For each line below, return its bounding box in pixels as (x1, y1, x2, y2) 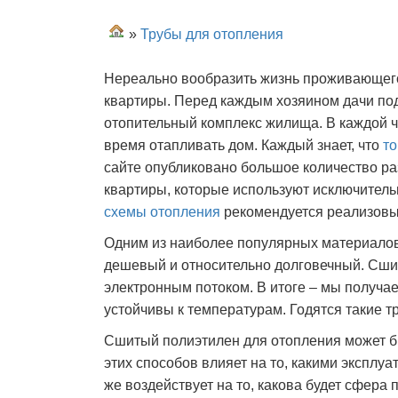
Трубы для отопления (140, 27, 283, 42)
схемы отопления (104, 204, 220, 219)
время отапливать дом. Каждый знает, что (104, 138, 383, 153)
